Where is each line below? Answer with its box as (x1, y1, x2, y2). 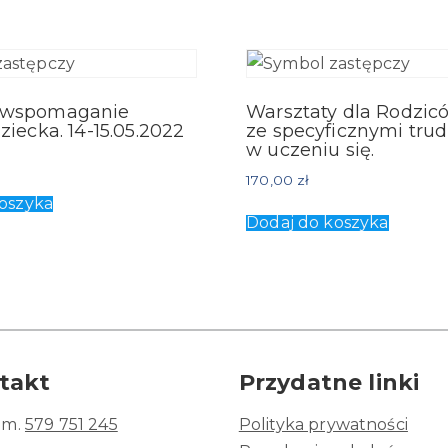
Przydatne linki (238, 369, 420, 397)
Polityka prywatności (238, 415, 408, 435)
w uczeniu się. (246, 139, 375, 162)
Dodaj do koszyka (246, 213, 389, 233)
